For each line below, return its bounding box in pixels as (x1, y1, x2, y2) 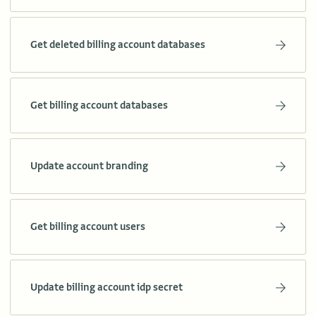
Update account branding (30, 159, 148, 173)
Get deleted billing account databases (30, 38, 205, 51)
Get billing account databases (30, 99, 168, 112)
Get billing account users (30, 220, 145, 233)
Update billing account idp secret (30, 281, 183, 294)
